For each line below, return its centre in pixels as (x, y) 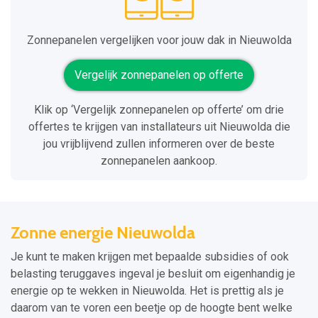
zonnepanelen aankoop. (159, 161)
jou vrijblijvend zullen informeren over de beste (159, 144)
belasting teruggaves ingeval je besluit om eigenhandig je (153, 274)
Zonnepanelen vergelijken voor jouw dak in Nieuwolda (159, 40)
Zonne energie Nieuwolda (103, 233)
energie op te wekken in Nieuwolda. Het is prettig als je (147, 291)
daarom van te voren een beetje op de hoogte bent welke (152, 308)
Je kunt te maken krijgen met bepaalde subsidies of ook (150, 257)
